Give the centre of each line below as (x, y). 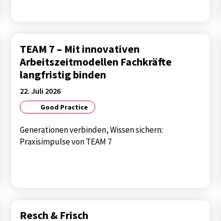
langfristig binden (63, 75)
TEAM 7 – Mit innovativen (80, 49)
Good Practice (63, 107)
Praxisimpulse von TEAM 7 (66, 142)
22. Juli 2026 (40, 91)
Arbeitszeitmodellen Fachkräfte (96, 62)
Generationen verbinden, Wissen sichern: (92, 130)
